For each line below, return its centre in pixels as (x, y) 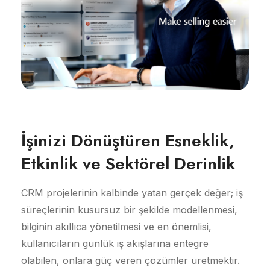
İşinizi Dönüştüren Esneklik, (128, 141)
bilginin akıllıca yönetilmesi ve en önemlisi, (116, 227)
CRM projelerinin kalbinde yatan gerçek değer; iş (132, 193)
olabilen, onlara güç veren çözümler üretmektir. (130, 261)
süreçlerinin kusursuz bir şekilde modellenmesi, (129, 210)
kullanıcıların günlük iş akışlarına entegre (115, 244)
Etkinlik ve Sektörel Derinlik (128, 164)
